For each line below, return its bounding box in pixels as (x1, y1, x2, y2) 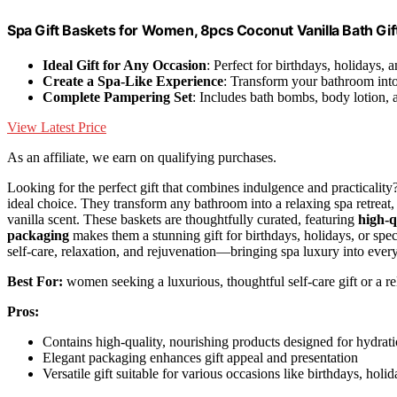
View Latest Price (7, 119, 106, 135)
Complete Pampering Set (43, 89, 192, 105)
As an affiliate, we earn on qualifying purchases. (7, 149, 276, 165)
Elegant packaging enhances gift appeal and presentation (43, 349, 358, 365)
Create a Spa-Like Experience (43, 73, 223, 89)
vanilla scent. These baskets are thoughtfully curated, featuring (7, 211, 358, 227)
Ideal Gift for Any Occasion (43, 57, 206, 73)
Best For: (7, 273, 63, 289)
